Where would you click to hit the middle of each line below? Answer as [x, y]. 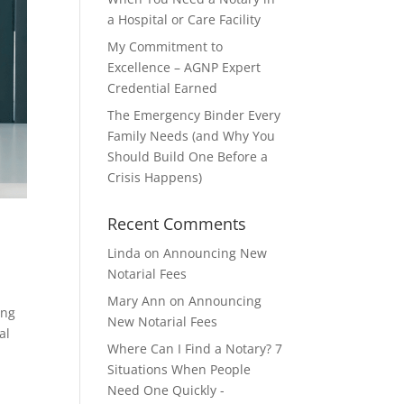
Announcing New [216, 253]
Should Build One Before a [188, 156]
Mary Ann [137, 301]
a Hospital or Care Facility [184, 19]
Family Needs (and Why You [192, 136]
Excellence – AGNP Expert [184, 67]
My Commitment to [165, 46]
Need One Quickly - [166, 390]
